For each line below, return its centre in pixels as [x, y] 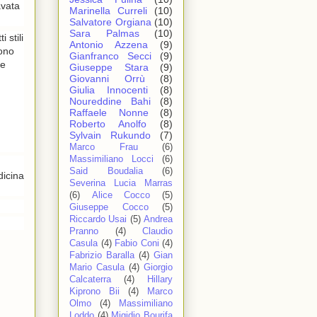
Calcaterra [90, 280]
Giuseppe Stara [109, 68]
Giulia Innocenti [109, 90]
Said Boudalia [106, 172]
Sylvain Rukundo [110, 136]
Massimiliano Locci [111, 160]
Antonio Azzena [109, 45]
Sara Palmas [104, 34]
